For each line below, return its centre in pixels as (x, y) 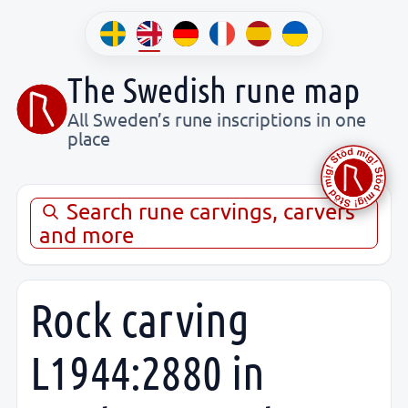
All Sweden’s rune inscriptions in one (217, 118)
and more (87, 234)
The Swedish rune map (214, 89)
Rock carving (140, 319)
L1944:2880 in (148, 372)
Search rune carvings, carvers (209, 210)
